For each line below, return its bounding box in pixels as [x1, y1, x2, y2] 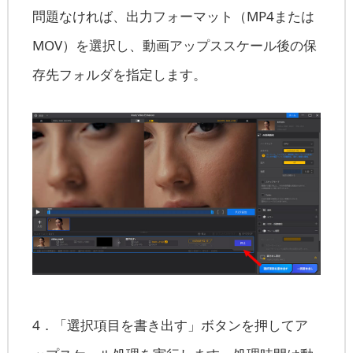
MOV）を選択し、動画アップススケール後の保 [32, 36, 317, 55]
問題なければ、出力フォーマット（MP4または [32, 7, 314, 26]
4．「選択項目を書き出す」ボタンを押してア [32, 315, 308, 334]
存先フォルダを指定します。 [32, 65, 206, 84]
